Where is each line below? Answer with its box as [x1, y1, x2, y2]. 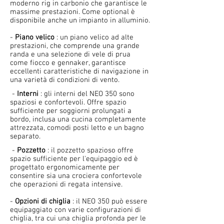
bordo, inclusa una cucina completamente [10, 115, 146, 124]
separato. [10, 132, 40, 141]
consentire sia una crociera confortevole [10, 172, 142, 180]
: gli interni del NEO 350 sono [38, 90, 134, 98]
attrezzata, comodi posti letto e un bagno [10, 124, 144, 132]
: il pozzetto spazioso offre [45, 146, 133, 155]
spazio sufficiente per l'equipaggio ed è [10, 155, 138, 163]
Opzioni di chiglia [15, 197, 70, 206]
